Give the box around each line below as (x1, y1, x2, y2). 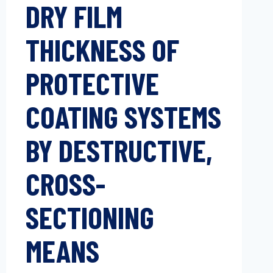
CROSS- (25, 165, 105, 202)
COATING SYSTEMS (25, 98, 221, 135)
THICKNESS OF (25, 31, 179, 68)
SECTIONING (25, 199, 154, 235)
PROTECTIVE (25, 65, 159, 101)
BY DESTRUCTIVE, (25, 132, 213, 168)
